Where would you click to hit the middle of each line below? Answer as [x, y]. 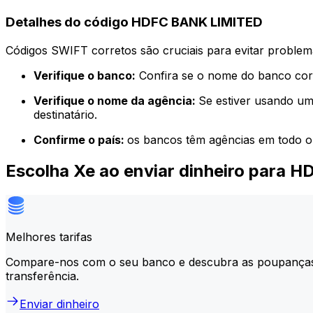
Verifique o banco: [85, 75]
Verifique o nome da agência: [116, 100]
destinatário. [65, 114]
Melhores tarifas [49, 236]
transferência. [42, 276]
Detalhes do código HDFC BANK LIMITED [134, 22]
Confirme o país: [80, 139]
